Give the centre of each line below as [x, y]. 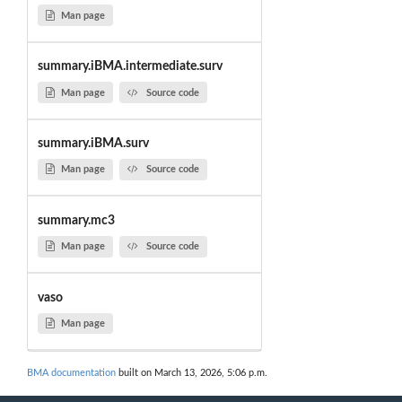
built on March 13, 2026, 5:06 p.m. [192, 373]
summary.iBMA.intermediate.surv [130, 67]
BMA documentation [71, 373]
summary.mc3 [76, 220]
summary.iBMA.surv [93, 144]
